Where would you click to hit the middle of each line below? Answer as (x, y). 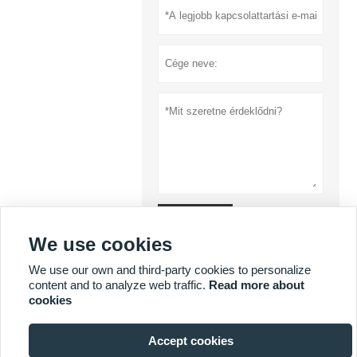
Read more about (257, 285)
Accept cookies (190, 341)
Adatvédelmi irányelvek (255, 257)
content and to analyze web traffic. (119, 285)
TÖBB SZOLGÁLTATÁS (102, 314)
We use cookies (100, 244)
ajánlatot (195, 222)
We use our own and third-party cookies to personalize (170, 270)
